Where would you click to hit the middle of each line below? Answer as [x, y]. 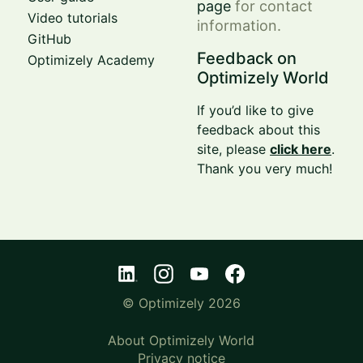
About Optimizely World [181, 340]
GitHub [49, 38]
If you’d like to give [256, 110]
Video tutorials [72, 17]
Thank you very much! [265, 168]
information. [239, 25]
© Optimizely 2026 [181, 303]
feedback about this [259, 129]
